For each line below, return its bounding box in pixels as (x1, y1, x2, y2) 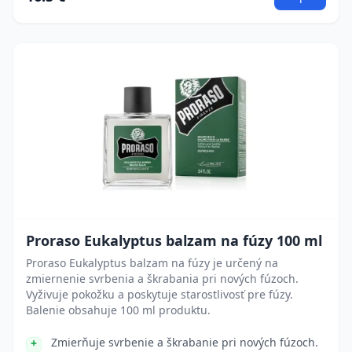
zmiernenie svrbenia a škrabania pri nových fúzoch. (26, 271, 299, 286)
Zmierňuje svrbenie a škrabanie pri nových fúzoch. (51, 335, 318, 350)
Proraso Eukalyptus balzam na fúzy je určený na (26, 255, 278, 270)
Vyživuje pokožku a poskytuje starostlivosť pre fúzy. (26, 287, 293, 302)
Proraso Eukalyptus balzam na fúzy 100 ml (26, 231, 322, 250)
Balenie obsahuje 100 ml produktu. (26, 302, 211, 317)
